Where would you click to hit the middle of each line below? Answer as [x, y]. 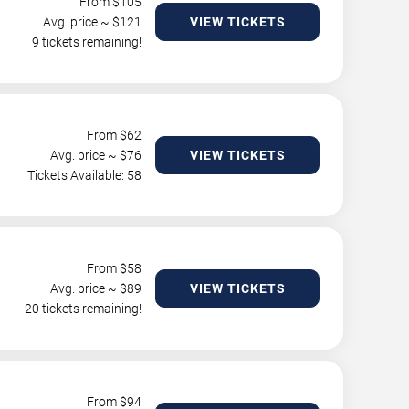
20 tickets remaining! [83, 309]
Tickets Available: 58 [84, 175]
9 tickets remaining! [87, 42]
